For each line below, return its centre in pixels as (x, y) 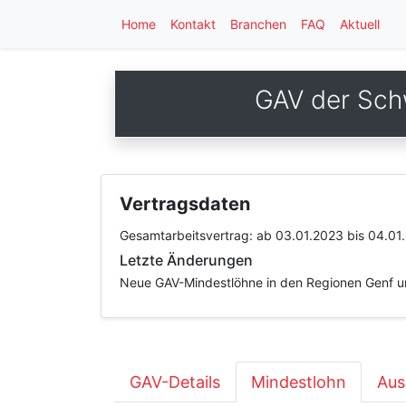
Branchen (258, 24)
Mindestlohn (299, 382)
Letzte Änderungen (186, 260)
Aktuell (360, 24)
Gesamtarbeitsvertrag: (188, 235)
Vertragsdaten (185, 204)
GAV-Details (175, 382)
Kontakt (193, 24)
